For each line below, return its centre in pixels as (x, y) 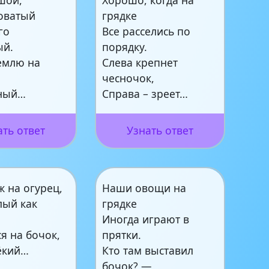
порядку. (125, 47)
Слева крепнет (140, 62)
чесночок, (128, 78)
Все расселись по (147, 31)
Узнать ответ (160, 130)
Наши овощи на (144, 188)
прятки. (122, 234)
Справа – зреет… (145, 93)
